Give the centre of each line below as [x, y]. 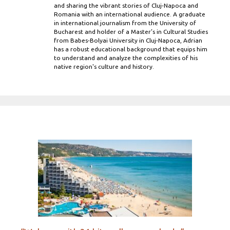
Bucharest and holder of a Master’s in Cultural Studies [131, 32]
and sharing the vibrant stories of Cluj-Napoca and [126, 6]
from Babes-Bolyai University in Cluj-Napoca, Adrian [128, 41]
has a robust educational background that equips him [131, 49]
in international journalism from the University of [125, 23]
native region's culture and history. [104, 67]
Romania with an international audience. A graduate [130, 14]
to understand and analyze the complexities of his [126, 58]
